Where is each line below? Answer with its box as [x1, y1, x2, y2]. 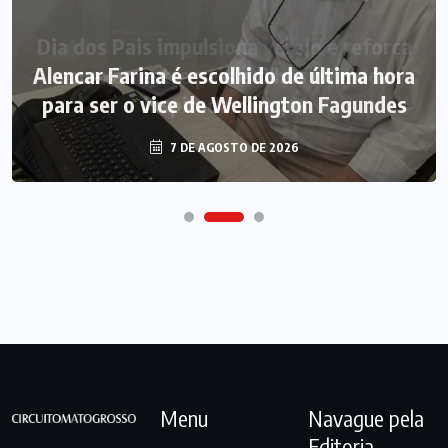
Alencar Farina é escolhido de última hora [33, 61, 415, 90]
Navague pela [307, 403, 424, 432]
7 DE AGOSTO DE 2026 [166, 140, 299, 156]
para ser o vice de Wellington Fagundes [41, 90, 407, 119]
